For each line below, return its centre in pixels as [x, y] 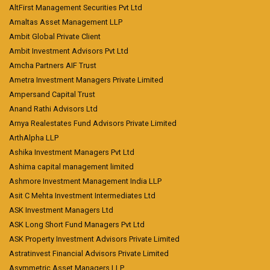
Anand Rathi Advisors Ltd [53, 109]
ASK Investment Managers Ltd [61, 210]
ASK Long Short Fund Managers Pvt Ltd [77, 225]
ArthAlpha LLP [34, 138]
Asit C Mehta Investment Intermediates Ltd [82, 196]
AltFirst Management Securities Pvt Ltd [76, 8]
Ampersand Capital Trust [52, 95]
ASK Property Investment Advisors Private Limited [94, 239]
